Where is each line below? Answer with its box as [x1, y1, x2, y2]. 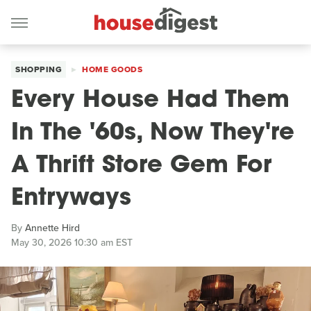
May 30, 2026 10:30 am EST [11, 235, 133, 250]
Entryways [11, 187, 131, 211]
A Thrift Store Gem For [11, 154, 271, 178]
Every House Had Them [11, 89, 289, 113]
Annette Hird [25, 221, 80, 235]
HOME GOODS [82, 63, 142, 76]
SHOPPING [15, 63, 62, 76]
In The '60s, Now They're [11, 121, 294, 146]
